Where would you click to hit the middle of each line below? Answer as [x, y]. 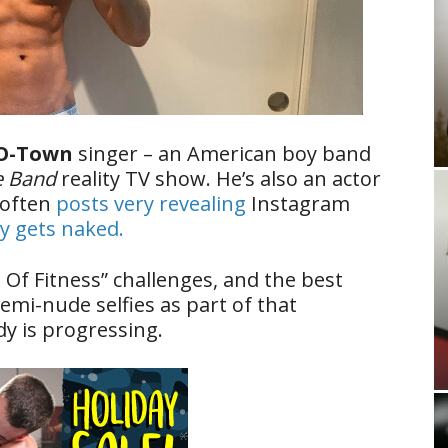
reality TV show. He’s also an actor [218, 178]
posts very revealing [151, 203]
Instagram [298, 203]
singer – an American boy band [222, 153]
